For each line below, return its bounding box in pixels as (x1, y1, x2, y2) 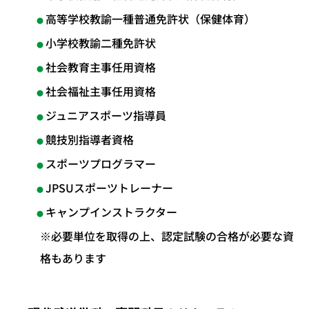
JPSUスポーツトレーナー (45, 179, 173, 196)
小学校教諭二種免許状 (45, 34, 156, 51)
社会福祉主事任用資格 (45, 82, 156, 99)
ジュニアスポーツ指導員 (45, 106, 166, 123)
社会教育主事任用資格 (45, 58, 156, 75)
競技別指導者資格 (45, 130, 134, 148)
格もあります (39, 249, 106, 266)
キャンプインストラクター (45, 203, 177, 220)
